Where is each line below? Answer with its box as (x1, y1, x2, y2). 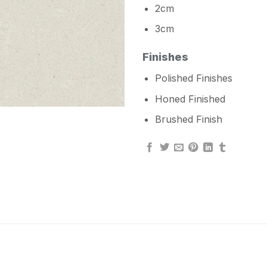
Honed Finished (154, 92, 225, 105)
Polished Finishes (154, 72, 232, 84)
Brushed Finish (154, 113, 222, 126)
